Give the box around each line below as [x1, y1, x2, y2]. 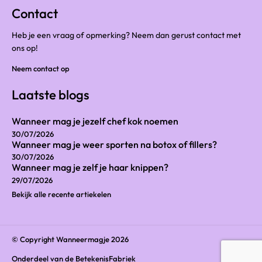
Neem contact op [12, 64, 70, 74]
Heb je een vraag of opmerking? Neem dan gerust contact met [12, 30, 241, 41]
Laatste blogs [12, 87, 89, 104]
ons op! [12, 43, 38, 54]
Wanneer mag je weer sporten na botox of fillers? [12, 138, 217, 150]
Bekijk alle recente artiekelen [12, 189, 111, 199]
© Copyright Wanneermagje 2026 [12, 235, 129, 244]
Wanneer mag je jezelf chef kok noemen [12, 115, 178, 127]
